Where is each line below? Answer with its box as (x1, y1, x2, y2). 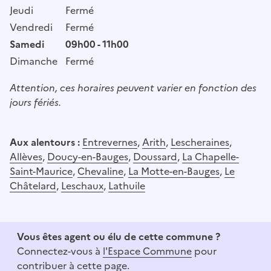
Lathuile (108, 178, 145, 193)
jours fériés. (10, 94, 61, 109)
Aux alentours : (10, 134, 82, 149)
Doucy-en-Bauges (47, 149, 128, 164)
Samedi (10, 36, 44, 51)
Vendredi (10, 19, 53, 34)
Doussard (133, 149, 177, 164)
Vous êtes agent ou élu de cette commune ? (17, 229, 220, 244)
